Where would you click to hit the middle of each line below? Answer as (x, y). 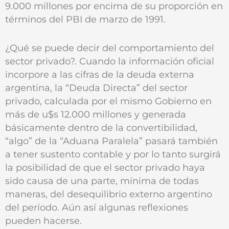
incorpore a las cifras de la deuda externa (100, 75)
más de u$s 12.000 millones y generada (96, 114)
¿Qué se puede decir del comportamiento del (110, 48)
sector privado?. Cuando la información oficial (110, 61)
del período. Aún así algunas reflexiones (97, 208)
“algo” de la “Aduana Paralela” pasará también (111, 141)
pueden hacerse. (43, 221)
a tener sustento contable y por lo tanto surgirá (113, 154)
